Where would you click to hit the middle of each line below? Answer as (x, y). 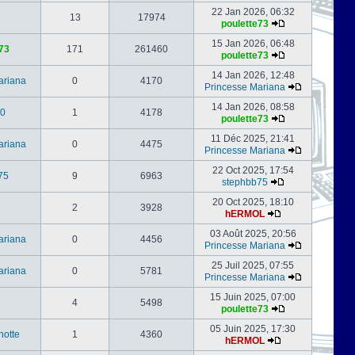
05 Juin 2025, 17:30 (253, 329)
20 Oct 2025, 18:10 (253, 202)
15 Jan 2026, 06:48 (253, 44)
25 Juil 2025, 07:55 (253, 265)
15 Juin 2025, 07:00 (253, 297)
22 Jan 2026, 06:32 (253, 12)
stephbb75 (244, 182)
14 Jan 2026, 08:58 (253, 107)
